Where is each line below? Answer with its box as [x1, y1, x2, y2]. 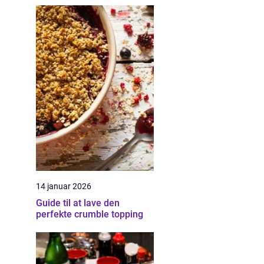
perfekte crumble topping [36, 209, 143, 220]
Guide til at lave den [36, 197, 120, 209]
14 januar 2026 [36, 181, 91, 191]
